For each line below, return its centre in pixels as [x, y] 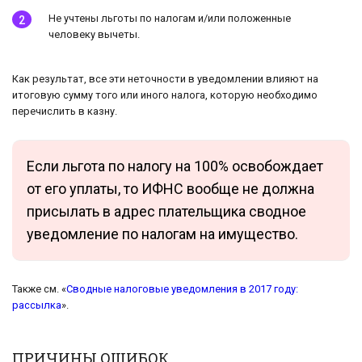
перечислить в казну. [65, 112]
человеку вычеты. [94, 35]
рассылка [37, 305]
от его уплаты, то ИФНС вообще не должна [170, 189]
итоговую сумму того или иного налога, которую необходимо [165, 95]
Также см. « [39, 289]
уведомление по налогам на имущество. [162, 234]
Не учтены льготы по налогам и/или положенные [170, 19]
